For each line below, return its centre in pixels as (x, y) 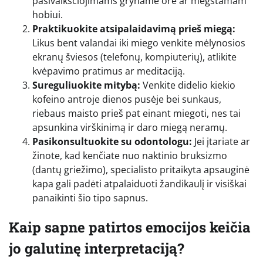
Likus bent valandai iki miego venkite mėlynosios (139, 43)
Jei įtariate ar (221, 141)
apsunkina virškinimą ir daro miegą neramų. (130, 127)
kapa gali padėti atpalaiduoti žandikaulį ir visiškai (139, 183)
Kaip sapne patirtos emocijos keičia (130, 227)
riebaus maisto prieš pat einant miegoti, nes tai (136, 113)
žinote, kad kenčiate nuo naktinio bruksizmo (130, 155)
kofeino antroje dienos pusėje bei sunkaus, (127, 99)
